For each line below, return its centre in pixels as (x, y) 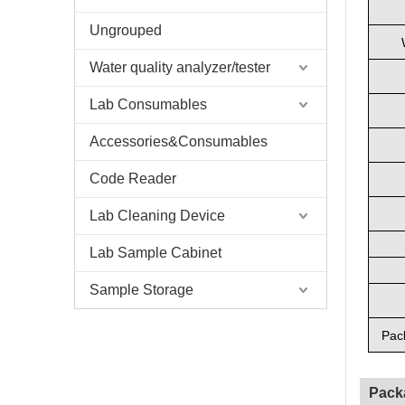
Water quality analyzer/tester (180, 67)
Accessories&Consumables (179, 141)
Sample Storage (141, 290)
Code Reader (133, 179)
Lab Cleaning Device (157, 216)
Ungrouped (126, 30)
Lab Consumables (148, 104)
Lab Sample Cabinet (155, 253)
